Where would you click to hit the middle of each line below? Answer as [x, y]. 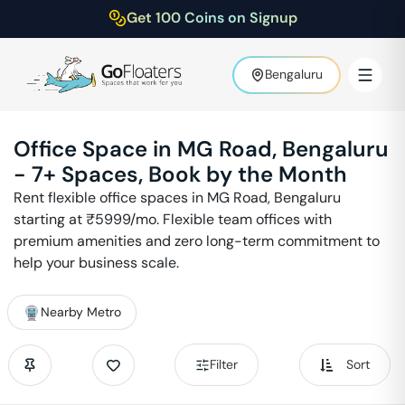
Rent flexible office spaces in [110, 198]
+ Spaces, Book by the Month [195, 174]
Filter [224, 364]
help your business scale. [96, 263]
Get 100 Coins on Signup [212, 18]
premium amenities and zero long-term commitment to [197, 241]
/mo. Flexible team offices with [231, 219]
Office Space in [95, 149]
